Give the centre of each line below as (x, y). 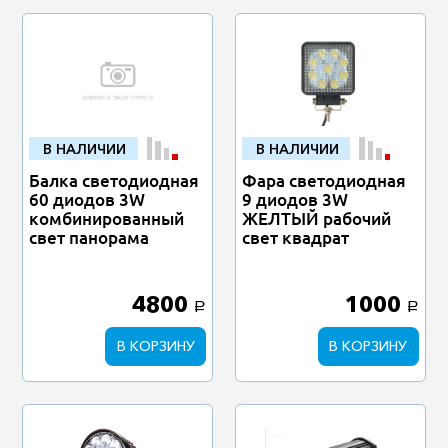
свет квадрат (296, 238)
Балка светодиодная (114, 181)
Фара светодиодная (324, 181)
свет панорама (89, 238)
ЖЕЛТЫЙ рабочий (317, 219)
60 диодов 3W (87, 200)
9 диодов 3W (295, 200)
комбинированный (107, 219)
